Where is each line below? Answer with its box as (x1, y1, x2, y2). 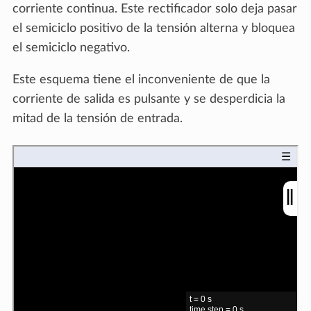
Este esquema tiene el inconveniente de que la (12, 73, 270, 86)
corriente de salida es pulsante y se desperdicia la (12, 92, 285, 106)
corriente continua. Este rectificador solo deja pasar (12, 2, 297, 15)
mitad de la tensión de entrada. (12, 112, 183, 125)
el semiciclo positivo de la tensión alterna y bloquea (12, 22, 295, 35)
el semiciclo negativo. (12, 41, 130, 54)
